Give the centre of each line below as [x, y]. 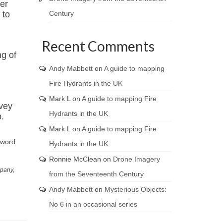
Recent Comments [98, 46]
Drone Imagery [136, 159]
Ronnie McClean [75, 159]
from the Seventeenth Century [96, 174]
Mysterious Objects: [135, 189]
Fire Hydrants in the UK [85, 83]
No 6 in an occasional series [93, 204]
